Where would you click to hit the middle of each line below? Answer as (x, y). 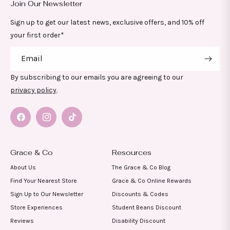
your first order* (37, 35)
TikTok (77, 123)
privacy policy (33, 90)
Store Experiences (36, 207)
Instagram (59, 123)
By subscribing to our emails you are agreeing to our (97, 77)
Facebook (32, 123)
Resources (132, 152)
